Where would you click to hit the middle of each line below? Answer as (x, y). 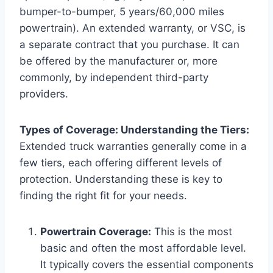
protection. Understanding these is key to (121, 179)
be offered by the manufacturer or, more (119, 61)
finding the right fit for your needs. (103, 195)
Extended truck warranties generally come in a (133, 146)
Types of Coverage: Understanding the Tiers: (134, 129)
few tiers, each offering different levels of (121, 162)
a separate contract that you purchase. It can (129, 44)
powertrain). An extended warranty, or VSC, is (133, 28)
